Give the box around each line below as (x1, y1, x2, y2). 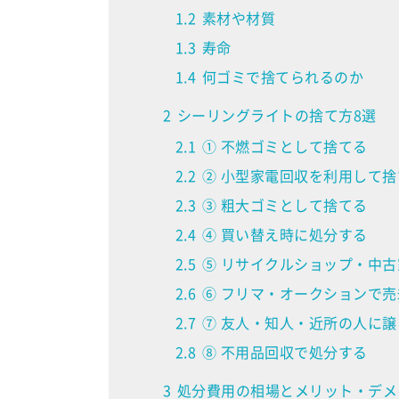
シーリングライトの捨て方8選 (176, 103, 377, 126)
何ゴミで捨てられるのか (201, 65, 364, 87)
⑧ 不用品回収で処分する (201, 340, 368, 362)
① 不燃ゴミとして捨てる (201, 134, 368, 157)
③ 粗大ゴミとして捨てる (201, 193, 368, 216)
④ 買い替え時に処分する (201, 223, 368, 245)
